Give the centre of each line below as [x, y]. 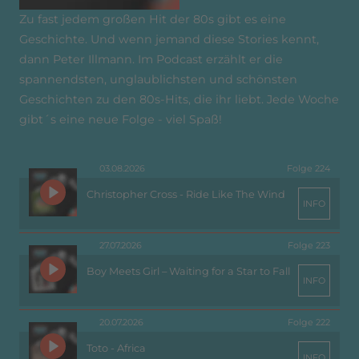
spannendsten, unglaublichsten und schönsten [158, 80]
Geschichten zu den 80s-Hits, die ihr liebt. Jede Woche [179, 100]
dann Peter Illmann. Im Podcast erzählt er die [151, 60]
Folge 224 [309, 169]
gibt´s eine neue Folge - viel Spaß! [121, 120]
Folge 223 [309, 246]
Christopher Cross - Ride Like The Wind [186, 195]
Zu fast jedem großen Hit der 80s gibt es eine [153, 20]
